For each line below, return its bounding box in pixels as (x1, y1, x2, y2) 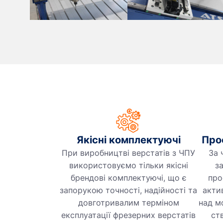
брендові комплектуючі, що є (70, 173, 187, 183)
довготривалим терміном (78, 198, 179, 208)
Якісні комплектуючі (76, 134, 181, 146)
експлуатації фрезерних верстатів (61, 210, 196, 221)
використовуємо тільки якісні (69, 160, 188, 171)
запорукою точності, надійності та (60, 185, 197, 196)
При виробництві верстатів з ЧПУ (62, 148, 195, 158)
